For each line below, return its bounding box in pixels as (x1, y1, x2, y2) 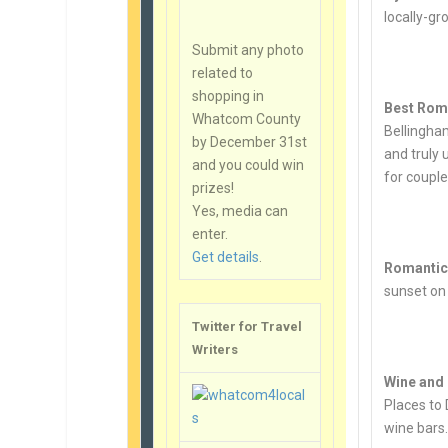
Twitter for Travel (192, 318, 303, 334)
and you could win (192, 156, 305, 173)
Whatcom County (192, 110, 302, 127)
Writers (192, 341, 242, 357)
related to (192, 64, 254, 81)
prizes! (192, 179, 235, 196)
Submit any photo (192, 41, 305, 58)
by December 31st (192, 133, 308, 150)
